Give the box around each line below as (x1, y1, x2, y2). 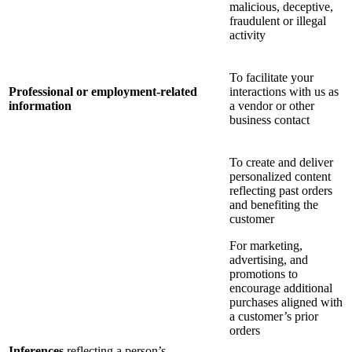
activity (229, 28, 266, 42)
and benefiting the (229, 198, 318, 212)
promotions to (229, 267, 298, 281)
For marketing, (229, 239, 302, 253)
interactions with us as (229, 85, 339, 99)
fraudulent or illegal (229, 14, 326, 28)
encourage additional (229, 281, 332, 295)
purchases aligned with (229, 295, 343, 310)
